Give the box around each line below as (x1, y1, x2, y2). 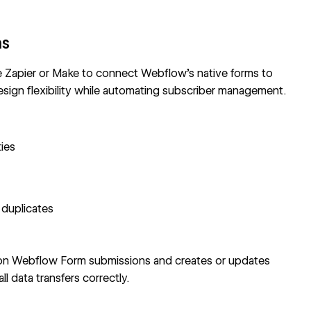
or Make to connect (36, 66, 142, 80)
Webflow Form (12, 254, 87, 267)
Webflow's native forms (141, 66, 260, 80)
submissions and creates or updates (86, 254, 271, 267)
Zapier (5, 66, 37, 80)
